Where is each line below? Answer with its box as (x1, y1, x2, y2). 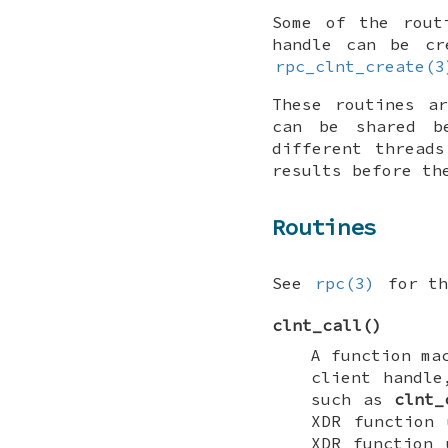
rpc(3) (315, 273, 376, 294)
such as (310, 389, 395, 410)
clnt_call (272, 315, 362, 336)
